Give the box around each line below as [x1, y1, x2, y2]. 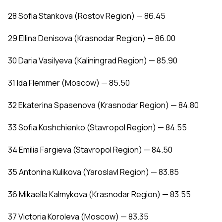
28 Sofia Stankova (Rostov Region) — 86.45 [8, 10, 166, 22]
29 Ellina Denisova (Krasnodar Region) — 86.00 [8, 33, 175, 44]
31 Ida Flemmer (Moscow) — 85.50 [8, 77, 130, 89]
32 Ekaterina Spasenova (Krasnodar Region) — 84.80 [8, 100, 199, 111]
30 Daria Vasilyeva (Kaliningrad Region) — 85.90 [8, 55, 177, 66]
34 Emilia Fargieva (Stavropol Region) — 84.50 [8, 144, 172, 156]
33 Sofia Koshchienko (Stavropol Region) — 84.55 [8, 122, 187, 133]
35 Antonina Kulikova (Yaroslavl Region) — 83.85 [8, 166, 179, 178]
